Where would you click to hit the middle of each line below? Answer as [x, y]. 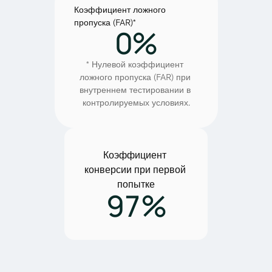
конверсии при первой [135, 169]
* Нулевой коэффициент [135, 64]
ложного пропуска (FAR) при [135, 77]
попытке [136, 184]
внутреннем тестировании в [135, 90]
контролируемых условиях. [136, 102]
